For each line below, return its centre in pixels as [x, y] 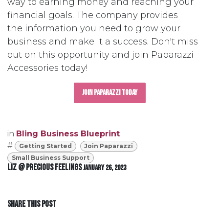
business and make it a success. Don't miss [103, 42]
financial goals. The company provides [93, 15]
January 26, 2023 [105, 168]
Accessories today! [47, 68]
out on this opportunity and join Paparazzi [100, 55]
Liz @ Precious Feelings [44, 168]
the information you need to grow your [94, 28]
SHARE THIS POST [32, 204]
